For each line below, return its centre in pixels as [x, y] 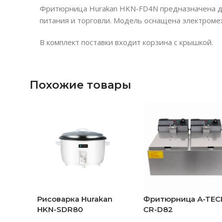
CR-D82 [158, 209]
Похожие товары [81, 85]
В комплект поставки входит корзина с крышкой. [126, 42]
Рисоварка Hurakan [75, 199]
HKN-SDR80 [60, 209]
